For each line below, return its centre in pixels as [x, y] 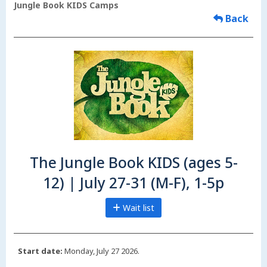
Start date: [40, 251]
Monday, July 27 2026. [101, 251]
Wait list [137, 208]
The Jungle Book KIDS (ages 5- [133, 163]
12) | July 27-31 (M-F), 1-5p [133, 183]
